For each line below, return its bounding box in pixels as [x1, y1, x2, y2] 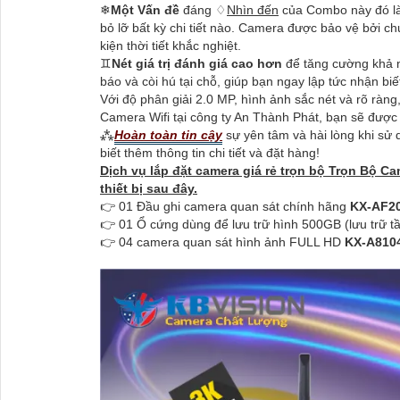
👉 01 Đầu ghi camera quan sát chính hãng [100, 198, 350, 213]
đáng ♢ [179, 2, 227, 17]
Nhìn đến [227, 2, 279, 17]
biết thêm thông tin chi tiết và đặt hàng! [100, 145, 320, 160]
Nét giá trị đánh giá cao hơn [112, 55, 286, 71]
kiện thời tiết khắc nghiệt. [100, 37, 241, 53]
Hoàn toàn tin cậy [114, 127, 222, 142]
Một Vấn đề [111, 2, 179, 17]
